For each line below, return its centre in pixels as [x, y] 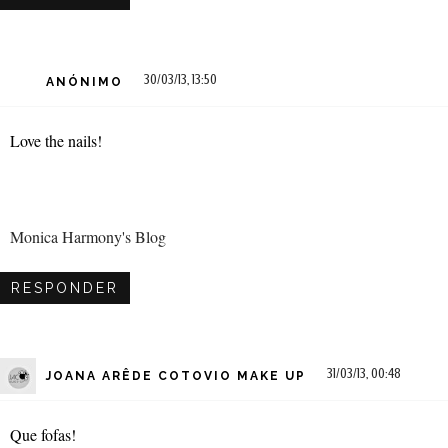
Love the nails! [56, 140]
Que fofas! [43, 434]
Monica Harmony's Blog [88, 236]
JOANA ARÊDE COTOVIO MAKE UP [176, 376]
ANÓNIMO [84, 82]
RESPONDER [65, 287]
